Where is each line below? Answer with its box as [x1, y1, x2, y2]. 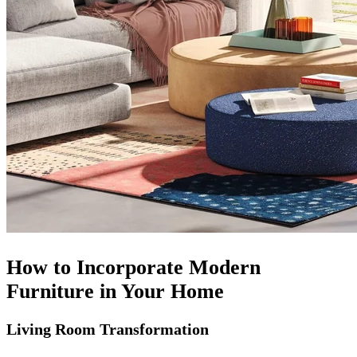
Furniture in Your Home [6, 279, 224, 303]
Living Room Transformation [6, 320, 209, 338]
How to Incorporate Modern [6, 255, 261, 279]
